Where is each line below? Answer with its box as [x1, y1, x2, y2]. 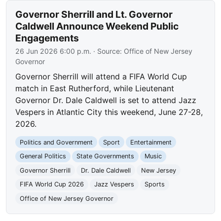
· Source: [91, 47, 124, 56]
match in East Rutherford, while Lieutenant [15, 83, 175, 94]
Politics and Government [20, 138, 93, 146]
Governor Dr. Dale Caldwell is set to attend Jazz [15, 95, 197, 106]
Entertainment [130, 138, 172, 146]
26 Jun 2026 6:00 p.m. [15, 47, 92, 56]
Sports [144, 181, 165, 188]
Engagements [15, 32, 79, 44]
